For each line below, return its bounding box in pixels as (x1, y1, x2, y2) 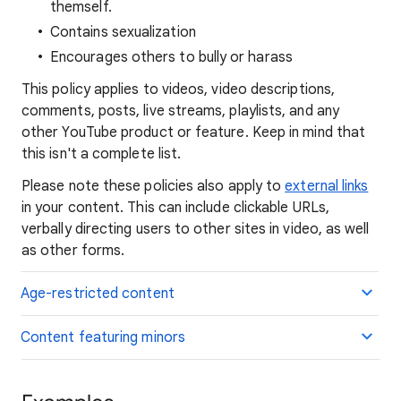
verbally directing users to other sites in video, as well (21, 220, 370, 238)
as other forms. (21, 242, 125, 260)
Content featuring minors (21, 328, 185, 346)
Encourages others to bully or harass (50, 48, 293, 66)
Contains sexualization (50, 23, 196, 41)
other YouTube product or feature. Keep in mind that (21, 124, 366, 141)
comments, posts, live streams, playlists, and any (21, 102, 339, 120)
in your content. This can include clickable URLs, (21, 199, 329, 217)
